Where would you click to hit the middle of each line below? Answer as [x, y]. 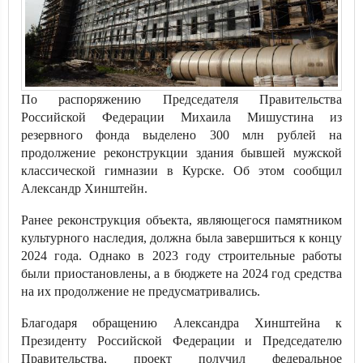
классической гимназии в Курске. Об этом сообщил [181, 171]
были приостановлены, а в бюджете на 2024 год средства [181, 273]
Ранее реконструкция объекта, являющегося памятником [181, 220]
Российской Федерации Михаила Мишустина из [181, 117]
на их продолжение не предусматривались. [141, 291]
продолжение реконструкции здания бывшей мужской [181, 153]
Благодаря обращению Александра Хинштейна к [181, 323]
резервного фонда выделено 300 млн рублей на [181, 135]
